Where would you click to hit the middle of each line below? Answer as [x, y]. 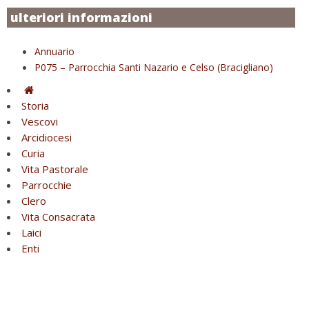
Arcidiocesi [47, 137]
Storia [35, 105]
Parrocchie [47, 185]
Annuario [54, 51]
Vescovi [40, 121]
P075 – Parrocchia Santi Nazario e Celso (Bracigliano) [154, 67]
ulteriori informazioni [81, 17]
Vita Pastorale [55, 169]
